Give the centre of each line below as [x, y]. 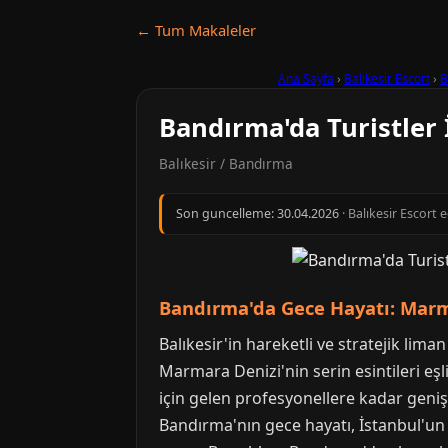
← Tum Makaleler [196, 30]
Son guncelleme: [226, 213]
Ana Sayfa [306, 78]
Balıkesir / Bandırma [226, 163]
